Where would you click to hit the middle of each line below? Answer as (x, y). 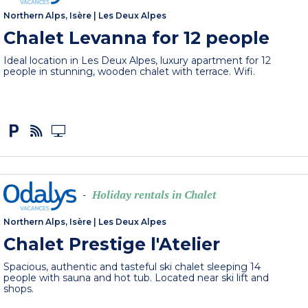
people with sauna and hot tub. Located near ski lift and (136, 278)
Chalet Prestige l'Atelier (112, 244)
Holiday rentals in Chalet (155, 195)
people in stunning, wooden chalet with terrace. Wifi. (130, 71)
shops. (19, 289)
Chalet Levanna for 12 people (137, 37)
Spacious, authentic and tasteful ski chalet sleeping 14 (132, 267)
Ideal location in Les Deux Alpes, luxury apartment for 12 (137, 60)
